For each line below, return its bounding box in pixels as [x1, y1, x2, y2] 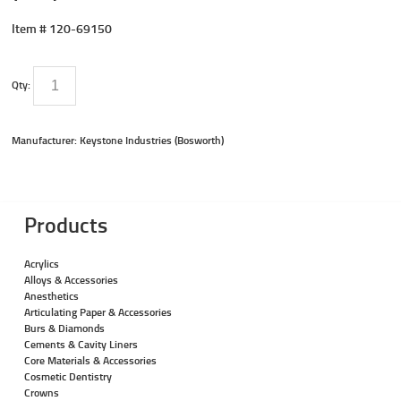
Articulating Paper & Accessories [23, 303, 172, 320]
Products [23, 209, 107, 240]
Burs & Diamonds [23, 320, 105, 336]
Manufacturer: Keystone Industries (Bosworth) [12, 132, 225, 148]
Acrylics [23, 255, 59, 271]
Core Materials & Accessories [23, 352, 157, 368]
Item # [12, 19, 47, 37]
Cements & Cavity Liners [23, 336, 138, 352]
